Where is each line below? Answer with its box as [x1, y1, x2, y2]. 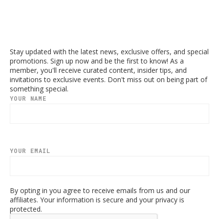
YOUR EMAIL [10, 146, 50, 154]
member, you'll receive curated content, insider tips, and [10, 65, 187, 75]
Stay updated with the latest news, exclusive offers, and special [10, 46, 209, 56]
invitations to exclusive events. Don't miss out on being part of [10, 74, 207, 84]
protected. [10, 204, 42, 214]
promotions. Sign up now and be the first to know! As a [10, 56, 184, 66]
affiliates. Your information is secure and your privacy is [10, 195, 184, 204]
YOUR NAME [10, 94, 46, 102]
